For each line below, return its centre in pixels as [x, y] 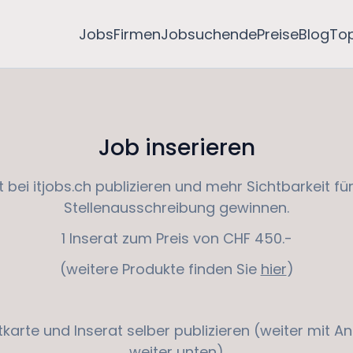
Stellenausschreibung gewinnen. [176, 208]
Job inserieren [176, 148]
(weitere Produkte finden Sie [160, 269]
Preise [278, 34]
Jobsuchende [209, 34]
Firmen [137, 34]
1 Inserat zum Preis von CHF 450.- [176, 238]
